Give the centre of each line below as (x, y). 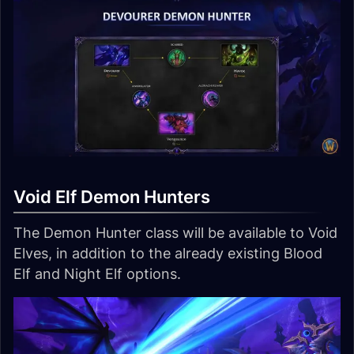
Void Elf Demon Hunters (112, 196)
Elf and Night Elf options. (97, 273)
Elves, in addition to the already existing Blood (168, 253)
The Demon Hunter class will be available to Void (175, 232)
